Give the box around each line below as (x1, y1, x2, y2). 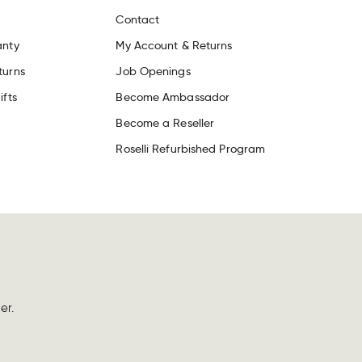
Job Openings (116, 64, 191, 79)
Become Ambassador (116, 90, 230, 105)
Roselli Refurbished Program (116, 141, 266, 157)
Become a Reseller (116, 116, 215, 131)
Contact (116, 12, 160, 27)
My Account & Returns (116, 38, 233, 53)
